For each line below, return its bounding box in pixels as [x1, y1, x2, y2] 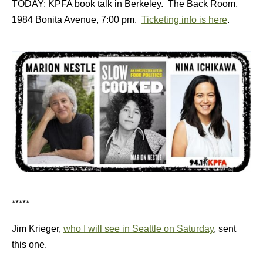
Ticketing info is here [141, 15, 227, 25]
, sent [214, 223, 236, 234]
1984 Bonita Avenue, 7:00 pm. [12, 15, 141, 25]
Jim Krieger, [12, 223, 63, 234]
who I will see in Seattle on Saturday [63, 223, 214, 234]
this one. [12, 239, 47, 249]
